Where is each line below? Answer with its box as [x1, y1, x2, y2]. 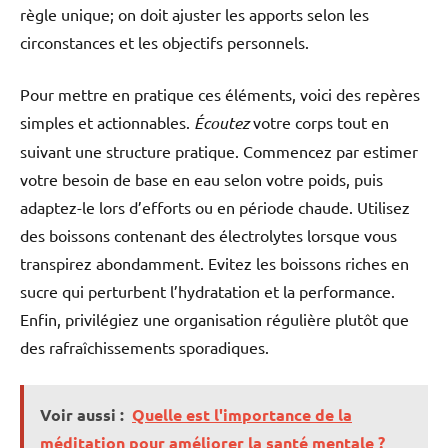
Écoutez [194, 111, 249, 133]
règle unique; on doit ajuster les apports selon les [20, 3, 369, 24]
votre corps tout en [249, 111, 389, 132]
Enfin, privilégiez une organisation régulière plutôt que [20, 308, 409, 329]
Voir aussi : [40, 403, 124, 425]
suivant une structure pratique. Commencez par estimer [20, 140, 418, 161]
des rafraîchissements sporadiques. [20, 336, 269, 357]
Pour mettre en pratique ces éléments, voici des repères [20, 83, 420, 104]
